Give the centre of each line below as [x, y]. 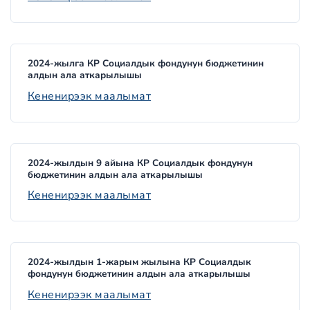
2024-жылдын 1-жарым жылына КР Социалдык [139, 262]
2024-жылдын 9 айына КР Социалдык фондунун [140, 163]
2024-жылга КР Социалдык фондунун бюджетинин [146, 64]
